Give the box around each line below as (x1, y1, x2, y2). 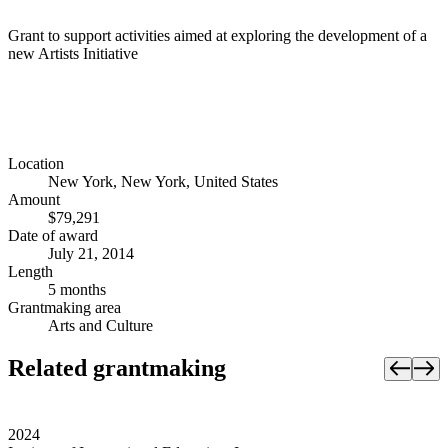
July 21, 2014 (48, 245, 134, 263)
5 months (48, 281, 106, 299)
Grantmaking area (8, 299, 121, 317)
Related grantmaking (8, 355, 226, 382)
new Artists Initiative (8, 44, 138, 62)
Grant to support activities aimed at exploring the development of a (8, 26, 427, 44)
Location (8, 155, 64, 173)
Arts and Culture (48, 317, 153, 335)
